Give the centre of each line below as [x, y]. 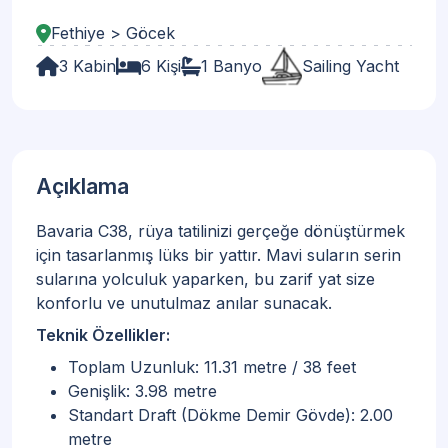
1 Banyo [231, 66]
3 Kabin [87, 66]
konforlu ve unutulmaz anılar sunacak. [184, 303]
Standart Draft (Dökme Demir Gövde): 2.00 [230, 415]
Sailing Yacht [350, 66]
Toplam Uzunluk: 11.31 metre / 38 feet [212, 367]
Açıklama [82, 186]
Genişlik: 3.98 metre [142, 391]
